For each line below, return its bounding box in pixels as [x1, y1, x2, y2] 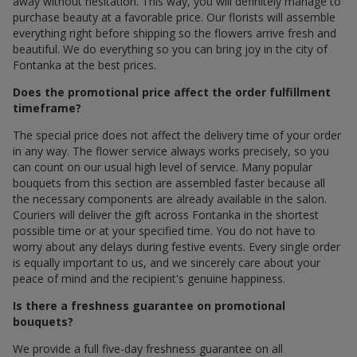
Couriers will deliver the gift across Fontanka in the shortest [13, 206, 319, 222]
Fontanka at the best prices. [13, 57, 156, 73]
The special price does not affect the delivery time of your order [13, 127, 341, 143]
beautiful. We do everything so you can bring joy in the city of [13, 41, 328, 57]
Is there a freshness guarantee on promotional [13, 297, 285, 313]
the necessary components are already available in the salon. [13, 190, 327, 206]
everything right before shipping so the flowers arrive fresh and [13, 25, 336, 41]
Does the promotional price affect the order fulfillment [13, 84, 331, 100]
